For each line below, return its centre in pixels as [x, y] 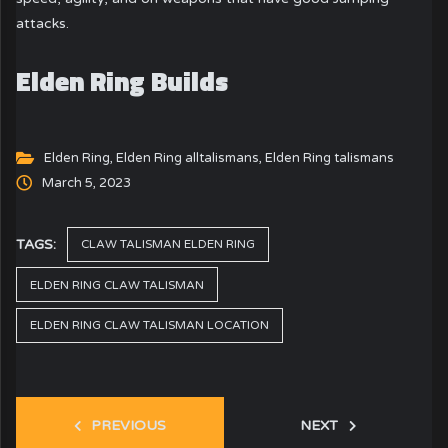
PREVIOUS [129, 425]
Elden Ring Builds [122, 82]
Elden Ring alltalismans [187, 157]
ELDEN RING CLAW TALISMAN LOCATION [150, 325]
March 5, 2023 [86, 182]
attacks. [45, 23]
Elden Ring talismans [329, 157]
